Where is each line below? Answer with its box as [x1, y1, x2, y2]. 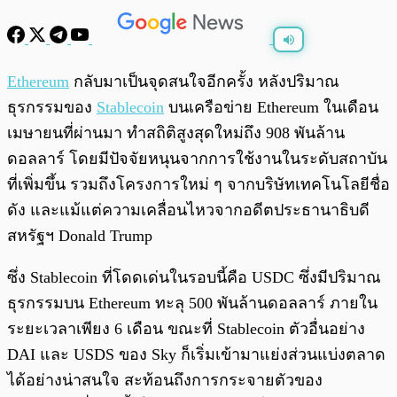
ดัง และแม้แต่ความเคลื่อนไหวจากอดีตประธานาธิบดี [7, 201, 370, 220]
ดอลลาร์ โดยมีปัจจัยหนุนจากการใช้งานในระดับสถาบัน [7, 150, 387, 168]
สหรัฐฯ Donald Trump [7, 227, 152, 245]
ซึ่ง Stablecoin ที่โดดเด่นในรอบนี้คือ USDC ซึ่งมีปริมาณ [7, 269, 381, 287]
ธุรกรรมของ [7, 98, 97, 117]
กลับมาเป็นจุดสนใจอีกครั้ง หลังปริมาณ [69, 73, 339, 91]
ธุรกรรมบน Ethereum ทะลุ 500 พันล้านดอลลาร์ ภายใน [7, 294, 378, 313]
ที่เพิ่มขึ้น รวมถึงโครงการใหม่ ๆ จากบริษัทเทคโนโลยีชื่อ [7, 175, 390, 194]
